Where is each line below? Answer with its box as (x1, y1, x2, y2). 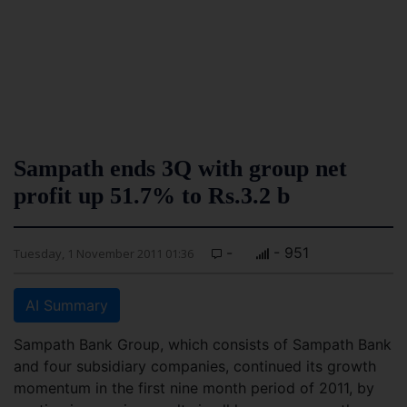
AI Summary (25, 296, 108, 314)
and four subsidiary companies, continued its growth (14, 357, 376, 375)
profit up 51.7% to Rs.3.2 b (14, 183, 290, 209)
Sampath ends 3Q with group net (14, 155, 347, 182)
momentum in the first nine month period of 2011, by (14, 379, 374, 397)
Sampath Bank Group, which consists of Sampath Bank (14, 335, 392, 353)
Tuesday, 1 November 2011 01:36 (14, 245, 194, 262)
